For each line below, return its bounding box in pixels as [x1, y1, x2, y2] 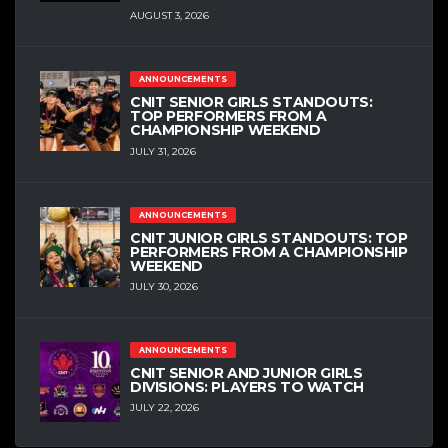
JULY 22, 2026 [130, 401, 199, 415]
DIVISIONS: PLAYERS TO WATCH [130, 378, 364, 397]
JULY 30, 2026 [130, 280, 198, 294]
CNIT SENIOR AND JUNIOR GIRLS [130, 364, 363, 383]
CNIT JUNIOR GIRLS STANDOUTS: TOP [130, 228, 408, 247]
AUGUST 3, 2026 [130, 9, 209, 23]
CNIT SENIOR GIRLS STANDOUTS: [130, 93, 373, 112]
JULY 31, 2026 [130, 144, 196, 158]
